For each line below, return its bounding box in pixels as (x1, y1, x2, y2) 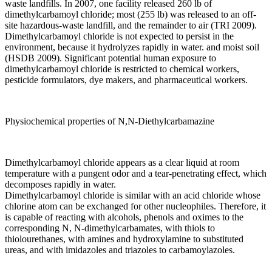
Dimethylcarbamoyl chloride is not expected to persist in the (5, 30, 234, 41)
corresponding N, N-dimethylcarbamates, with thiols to (5, 222, 215, 233)
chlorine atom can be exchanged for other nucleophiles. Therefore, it (5, 200, 266, 211)
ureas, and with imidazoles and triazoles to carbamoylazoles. (5, 244, 235, 255)
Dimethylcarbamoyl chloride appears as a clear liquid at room (5, 157, 239, 168)
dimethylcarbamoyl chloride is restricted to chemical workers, (5, 63, 239, 74)
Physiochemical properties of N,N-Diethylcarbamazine (5, 115, 214, 126)
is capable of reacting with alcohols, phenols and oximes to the (5, 211, 243, 222)
